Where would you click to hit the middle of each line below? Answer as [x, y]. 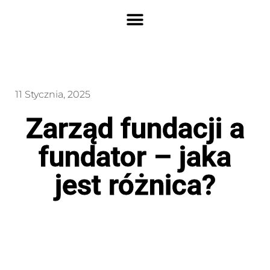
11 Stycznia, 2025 [53, 94]
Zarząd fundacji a [135, 128]
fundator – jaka [135, 156]
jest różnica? [135, 185]
